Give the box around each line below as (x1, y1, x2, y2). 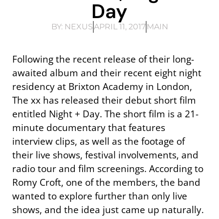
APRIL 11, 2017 (93, 22, 146, 31)
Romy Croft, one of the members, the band (12, 175, 200, 189)
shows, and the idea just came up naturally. (12, 202, 204, 216)
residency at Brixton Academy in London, (12, 79, 192, 93)
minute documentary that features (12, 120, 165, 134)
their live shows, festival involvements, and (12, 148, 198, 161)
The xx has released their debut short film (12, 93, 196, 107)
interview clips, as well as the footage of (12, 134, 185, 148)
